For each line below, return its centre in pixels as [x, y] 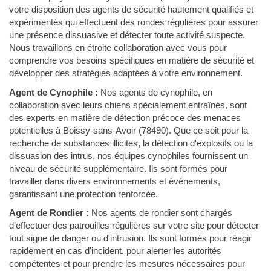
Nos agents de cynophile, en [155, 92]
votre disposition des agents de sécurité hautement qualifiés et [131, 9]
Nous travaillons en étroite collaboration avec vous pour [118, 47]
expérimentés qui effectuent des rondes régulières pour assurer [134, 22]
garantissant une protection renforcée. [83, 194]
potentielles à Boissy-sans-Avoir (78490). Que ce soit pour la [129, 130]
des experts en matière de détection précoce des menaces [125, 117]
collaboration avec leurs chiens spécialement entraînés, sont [128, 105]
